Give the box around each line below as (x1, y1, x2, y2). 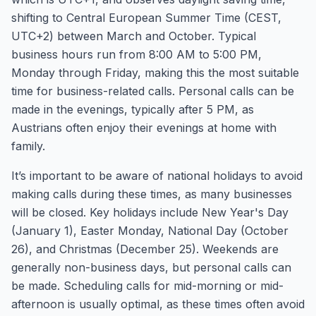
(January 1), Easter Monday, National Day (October (11, 224, 288, 238)
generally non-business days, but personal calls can (11, 260, 291, 274)
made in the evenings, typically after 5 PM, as (11, 102, 254, 116)
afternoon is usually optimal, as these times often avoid (11, 297, 305, 311)
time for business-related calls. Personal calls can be (11, 84, 294, 98)
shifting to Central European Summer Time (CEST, (11, 11, 281, 25)
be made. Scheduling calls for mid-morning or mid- (11, 279, 284, 293)
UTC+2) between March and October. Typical (11, 29, 256, 43)
